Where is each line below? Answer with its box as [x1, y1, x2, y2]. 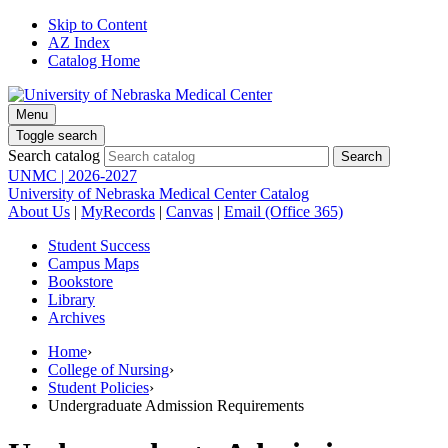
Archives [48, 309, 105, 326]
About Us [8, 203, 70, 220]
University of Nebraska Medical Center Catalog [8, 185, 309, 202]
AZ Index [48, 34, 110, 51]
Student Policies [48, 379, 149, 396]
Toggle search [16, 128, 97, 143]
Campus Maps [48, 255, 139, 272]
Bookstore [48, 273, 113, 290]
